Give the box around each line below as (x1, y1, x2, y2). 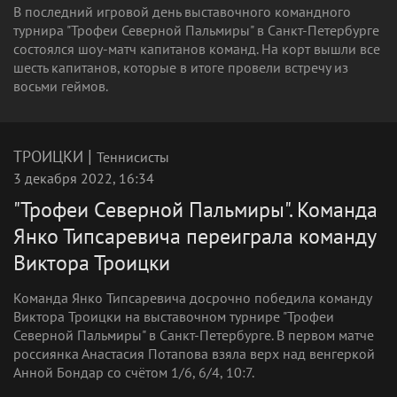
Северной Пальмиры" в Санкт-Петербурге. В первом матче (13, 326, 374, 344)
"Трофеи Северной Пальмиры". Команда (13, 196, 378, 223)
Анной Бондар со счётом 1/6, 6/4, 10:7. (13, 363, 254, 381)
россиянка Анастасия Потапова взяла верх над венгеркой (13, 345, 375, 362)
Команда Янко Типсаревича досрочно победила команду (13, 289, 371, 307)
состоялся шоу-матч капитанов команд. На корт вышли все (13, 40, 380, 58)
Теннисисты (97, 148, 169, 166)
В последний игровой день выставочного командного (13, 3, 351, 20)
